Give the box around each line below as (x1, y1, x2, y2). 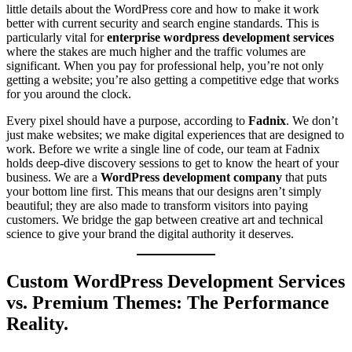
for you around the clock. (6, 86, 131, 101)
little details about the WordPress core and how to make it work (6, 2, 319, 16)
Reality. (6, 313, 68, 334)
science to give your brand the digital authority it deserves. (6, 226, 294, 240)
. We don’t (286, 113, 338, 127)
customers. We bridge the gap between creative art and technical (6, 212, 323, 226)
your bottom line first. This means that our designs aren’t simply (6, 184, 321, 198)
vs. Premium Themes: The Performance (6, 291, 329, 313)
